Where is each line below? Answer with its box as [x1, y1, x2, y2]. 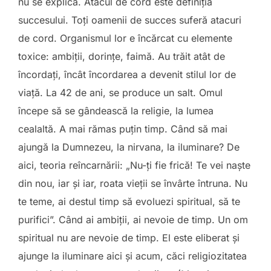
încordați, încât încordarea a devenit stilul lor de [18, 68, 236, 80]
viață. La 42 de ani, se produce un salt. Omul [18, 87, 223, 99]
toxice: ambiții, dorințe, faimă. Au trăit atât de [18, 50, 225, 62]
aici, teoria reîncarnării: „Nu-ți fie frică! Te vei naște [18, 159, 250, 171]
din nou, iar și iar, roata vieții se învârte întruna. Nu [18, 177, 247, 189]
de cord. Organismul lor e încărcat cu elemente [18, 32, 232, 44]
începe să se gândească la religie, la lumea [18, 105, 214, 117]
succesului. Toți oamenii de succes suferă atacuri [18, 14, 241, 26]
